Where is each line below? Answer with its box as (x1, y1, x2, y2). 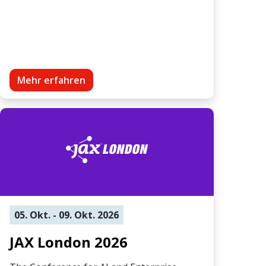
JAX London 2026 (9, 232, 128, 252)
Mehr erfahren (17, 73, 85, 87)
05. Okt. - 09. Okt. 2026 (14, 208, 119, 221)
